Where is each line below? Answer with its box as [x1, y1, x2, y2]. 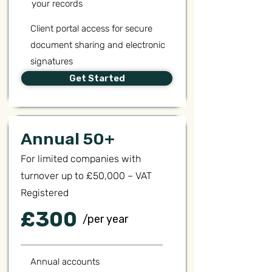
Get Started [69, 73, 125, 84]
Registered [21, 187, 69, 199]
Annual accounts [30, 256, 100, 267]
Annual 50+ [21, 129, 115, 149]
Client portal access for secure [30, 23, 152, 34]
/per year [83, 212, 128, 226]
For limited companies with [21, 153, 141, 165]
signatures [30, 56, 73, 67]
